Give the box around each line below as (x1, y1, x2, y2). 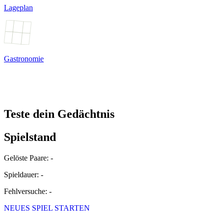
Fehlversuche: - (4, 187, 52, 195)
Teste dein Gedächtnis (4, 107, 114, 120)
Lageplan (4, 3, 33, 12)
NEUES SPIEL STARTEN (4, 203, 90, 212)
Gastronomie (4, 54, 44, 63)
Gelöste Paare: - (4, 153, 53, 162)
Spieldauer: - (4, 170, 43, 179)
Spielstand (4, 130, 56, 143)
